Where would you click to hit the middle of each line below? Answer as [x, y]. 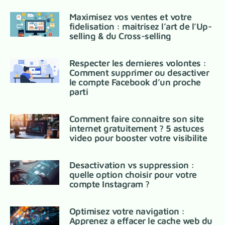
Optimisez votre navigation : [127, 211]
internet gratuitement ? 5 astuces [137, 129]
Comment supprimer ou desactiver [139, 73]
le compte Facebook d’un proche [135, 82]
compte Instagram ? [109, 184]
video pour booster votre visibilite [138, 138]
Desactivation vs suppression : [132, 165]
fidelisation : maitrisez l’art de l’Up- [140, 27]
